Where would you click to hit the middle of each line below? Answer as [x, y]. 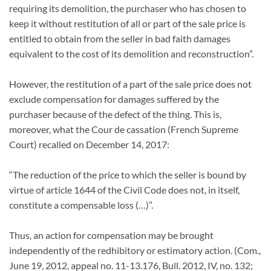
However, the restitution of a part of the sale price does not [130, 84]
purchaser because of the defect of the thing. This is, [115, 114]
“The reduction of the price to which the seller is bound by [128, 175]
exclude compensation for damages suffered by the [114, 99]
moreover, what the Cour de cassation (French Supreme [124, 129]
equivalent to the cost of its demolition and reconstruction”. [132, 54]
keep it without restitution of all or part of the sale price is [127, 24]
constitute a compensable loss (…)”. [81, 205]
